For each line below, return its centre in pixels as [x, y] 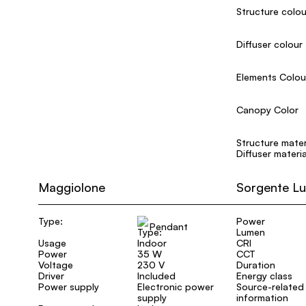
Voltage [56, 265]
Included [156, 276]
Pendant [169, 226]
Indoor [152, 243]
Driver [51, 276]
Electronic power [176, 287]
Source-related [270, 287]
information [262, 297]
